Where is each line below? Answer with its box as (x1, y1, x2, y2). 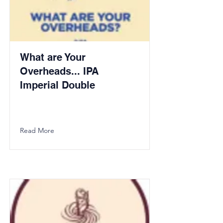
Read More (20, 126, 54, 135)
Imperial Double (20, 79, 95, 91)
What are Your (20, 51, 86, 63)
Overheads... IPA (20, 65, 99, 77)
